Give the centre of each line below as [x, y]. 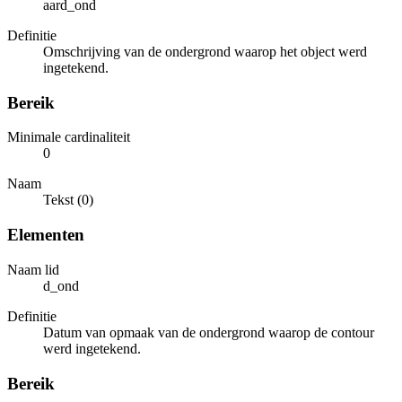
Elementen [46, 235]
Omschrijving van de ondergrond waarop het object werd [205, 51]
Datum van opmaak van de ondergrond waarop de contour [209, 332]
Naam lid [33, 269]
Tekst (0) [68, 200]
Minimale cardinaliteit [69, 137]
